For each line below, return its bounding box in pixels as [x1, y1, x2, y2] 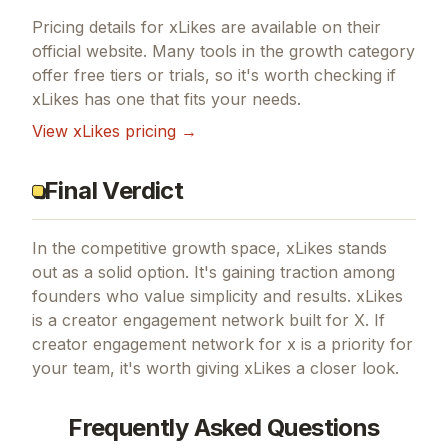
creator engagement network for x [32, 333, 296, 354]
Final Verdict [44, 175, 184, 205]
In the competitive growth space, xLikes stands [32, 237, 387, 258]
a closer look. [291, 357, 399, 378]
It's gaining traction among [189, 261, 395, 282]
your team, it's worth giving [32, 357, 244, 378]
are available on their [216, 16, 381, 37]
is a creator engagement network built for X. [32, 309, 369, 330]
